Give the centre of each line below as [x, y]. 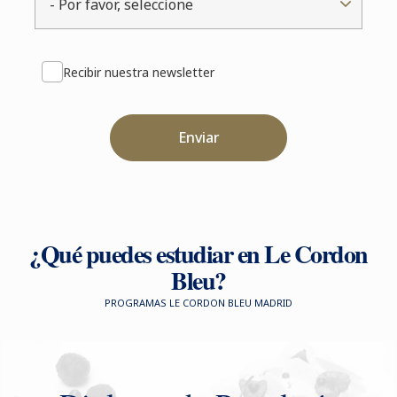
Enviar [198, 138]
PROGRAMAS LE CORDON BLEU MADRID [198, 303]
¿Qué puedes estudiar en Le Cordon [198, 254]
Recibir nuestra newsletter [139, 73]
